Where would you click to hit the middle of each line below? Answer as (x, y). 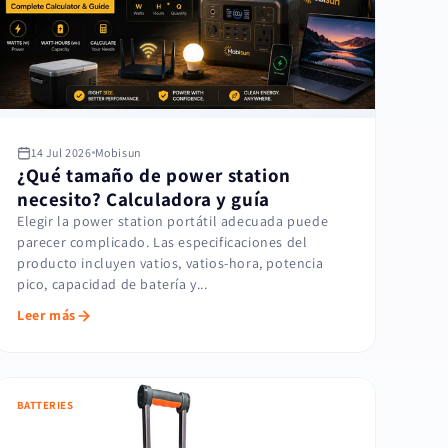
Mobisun (118, 153)
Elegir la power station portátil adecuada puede (173, 221)
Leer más (46, 315)
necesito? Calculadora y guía (143, 199)
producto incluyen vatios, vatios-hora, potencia (170, 263)
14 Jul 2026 (61, 153)
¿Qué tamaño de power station (154, 175)
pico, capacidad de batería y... (112, 284)
